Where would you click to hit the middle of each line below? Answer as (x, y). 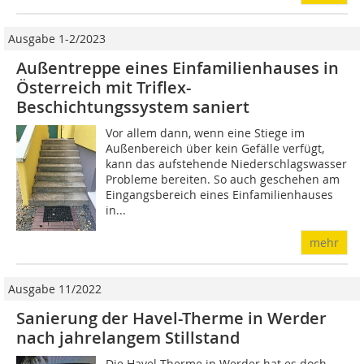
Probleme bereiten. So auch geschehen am (223, 179)
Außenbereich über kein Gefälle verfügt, (215, 148)
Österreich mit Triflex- (104, 87)
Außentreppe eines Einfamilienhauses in (178, 68)
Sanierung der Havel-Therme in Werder (171, 318)
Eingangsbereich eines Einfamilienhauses (220, 195)
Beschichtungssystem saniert (133, 107)
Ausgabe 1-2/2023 (57, 39)
